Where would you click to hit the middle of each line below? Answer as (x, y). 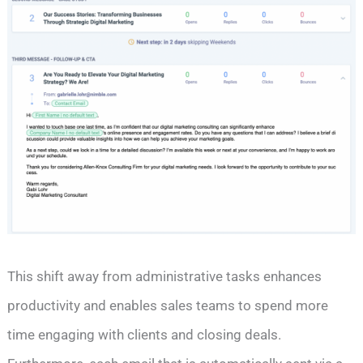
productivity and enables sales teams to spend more (168, 305)
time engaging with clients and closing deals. (145, 334)
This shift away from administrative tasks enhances (165, 276)
